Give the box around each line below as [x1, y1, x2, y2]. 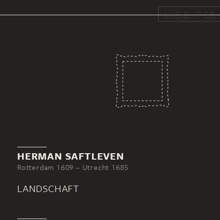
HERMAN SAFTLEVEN [17, 149, 124, 163]
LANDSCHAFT [17, 182, 80, 195]
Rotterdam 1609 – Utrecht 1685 [17, 162, 129, 172]
